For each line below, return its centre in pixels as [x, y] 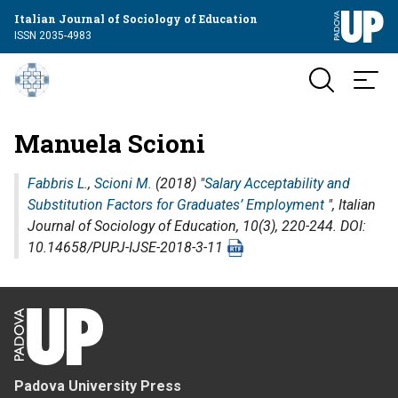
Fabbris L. [58, 183]
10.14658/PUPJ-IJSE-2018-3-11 [127, 247]
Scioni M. [123, 183]
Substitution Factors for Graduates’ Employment [176, 205]
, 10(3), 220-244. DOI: [301, 226]
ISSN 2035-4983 [53, 35]
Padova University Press [98, 386]
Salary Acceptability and [277, 183]
